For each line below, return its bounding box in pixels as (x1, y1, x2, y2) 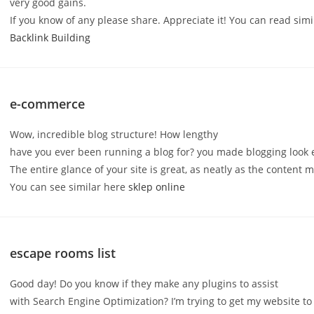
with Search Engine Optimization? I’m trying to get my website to (10, 294, 313, 308)
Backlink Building (10, 31, 91, 44)
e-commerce (10, 95, 86, 112)
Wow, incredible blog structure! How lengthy (10, 128, 219, 141)
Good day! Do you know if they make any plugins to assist (10, 277, 279, 290)
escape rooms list (10, 245, 116, 261)
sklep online (128, 180, 186, 193)
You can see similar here (10, 180, 129, 193)
